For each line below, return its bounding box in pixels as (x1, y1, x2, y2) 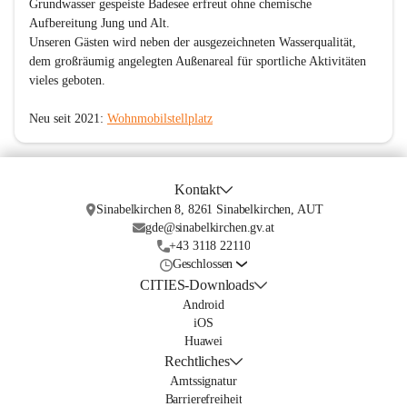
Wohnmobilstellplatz (107, 112, 213, 126)
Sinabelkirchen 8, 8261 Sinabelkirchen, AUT (96, 203, 323, 217)
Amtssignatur (170, 374, 237, 389)
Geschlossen (172, 257, 233, 272)
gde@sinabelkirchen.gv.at (145, 221, 274, 235)
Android (182, 298, 225, 313)
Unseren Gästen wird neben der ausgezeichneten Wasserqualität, (29, 35, 360, 50)
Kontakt (174, 182, 221, 198)
